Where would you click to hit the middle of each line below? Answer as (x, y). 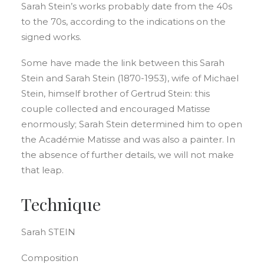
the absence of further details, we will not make (128, 155)
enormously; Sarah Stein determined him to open (132, 124)
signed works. (51, 37)
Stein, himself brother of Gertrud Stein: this (115, 93)
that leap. (42, 170)
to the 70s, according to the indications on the (123, 22)
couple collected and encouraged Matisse (116, 109)
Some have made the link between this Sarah (123, 63)
